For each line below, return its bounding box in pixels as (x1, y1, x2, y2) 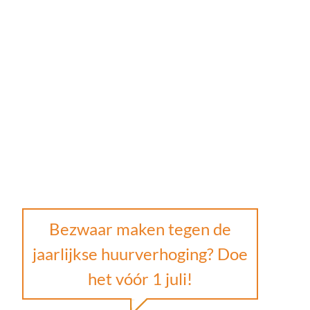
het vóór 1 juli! (88, 268, 193, 289)
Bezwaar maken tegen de (49, 219, 232, 239)
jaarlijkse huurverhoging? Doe (33, 244, 248, 264)
